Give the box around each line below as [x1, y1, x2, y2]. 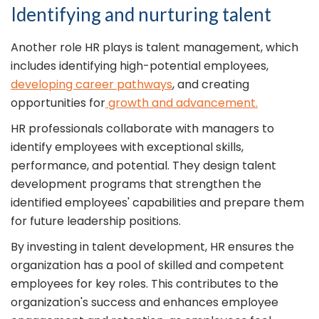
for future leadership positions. [11, 213, 181, 230]
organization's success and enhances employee [11, 294, 278, 311]
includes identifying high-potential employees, [11, 58, 268, 75]
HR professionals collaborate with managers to [11, 120, 274, 137]
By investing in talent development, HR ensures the [11, 239, 294, 256]
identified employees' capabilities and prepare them [11, 194, 304, 211]
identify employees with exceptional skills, [11, 139, 244, 156]
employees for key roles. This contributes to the [11, 276, 278, 293]
